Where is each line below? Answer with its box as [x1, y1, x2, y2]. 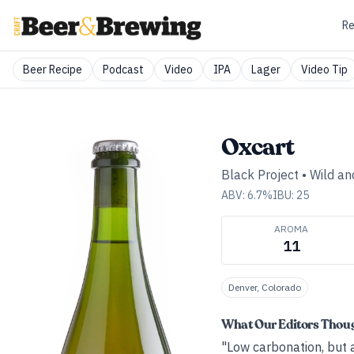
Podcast [103, 62, 144, 77]
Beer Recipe [23, 62, 82, 77]
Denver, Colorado [228, 281, 301, 293]
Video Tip [301, 62, 348, 77]
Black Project [221, 167, 299, 183]
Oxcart [221, 131, 295, 164]
